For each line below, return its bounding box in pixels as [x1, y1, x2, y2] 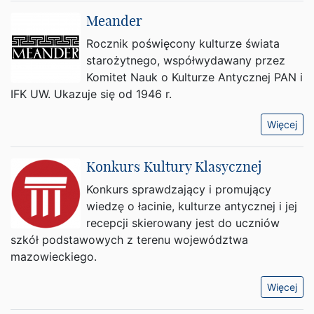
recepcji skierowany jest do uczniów [86, 216, 280, 230]
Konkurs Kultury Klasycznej [86, 158, 261, 175]
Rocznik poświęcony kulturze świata [86, 36, 280, 50]
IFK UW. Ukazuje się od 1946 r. [11, 87, 172, 101]
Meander [86, 12, 142, 29]
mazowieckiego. [11, 250, 97, 264]
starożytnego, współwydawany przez [86, 53, 285, 67]
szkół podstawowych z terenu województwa [11, 233, 248, 247]
